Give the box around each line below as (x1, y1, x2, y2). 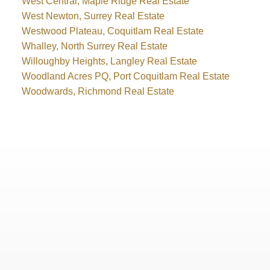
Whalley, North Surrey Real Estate (21, 41, 168, 52)
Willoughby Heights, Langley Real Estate (21, 56, 197, 67)
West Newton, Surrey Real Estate (21, 11, 165, 22)
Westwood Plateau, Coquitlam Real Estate (21, 26, 204, 37)
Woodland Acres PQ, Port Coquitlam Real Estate (21, 71, 230, 82)
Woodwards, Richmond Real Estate (21, 86, 174, 97)
